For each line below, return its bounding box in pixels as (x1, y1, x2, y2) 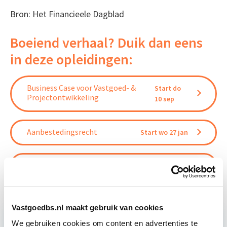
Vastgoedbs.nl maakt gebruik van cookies (12, 203, 163, 212)
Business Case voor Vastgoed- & (26, 83, 136, 93)
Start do (155, 84, 181, 93)
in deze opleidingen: (10, 50, 133, 69)
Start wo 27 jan (140, 128, 188, 137)
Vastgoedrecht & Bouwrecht (26, 160, 124, 171)
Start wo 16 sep (139, 161, 188, 171)
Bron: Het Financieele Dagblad (10, 8, 124, 20)
